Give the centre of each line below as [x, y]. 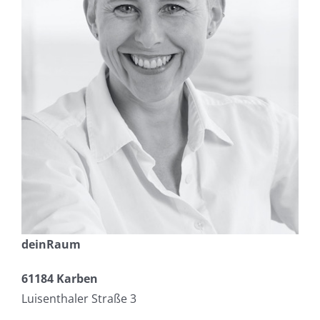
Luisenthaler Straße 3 [79, 299]
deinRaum [51, 245]
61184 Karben [59, 279]
